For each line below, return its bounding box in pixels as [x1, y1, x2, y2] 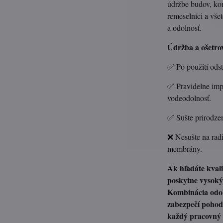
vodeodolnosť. [167, 93, 212, 103]
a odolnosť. [167, 22, 202, 33]
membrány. [167, 143, 203, 154]
